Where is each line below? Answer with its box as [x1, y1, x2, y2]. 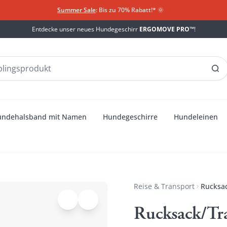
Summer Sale [57, 6, 96, 14]
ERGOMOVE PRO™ [139, 24, 194, 33]
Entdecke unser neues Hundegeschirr [31, 24, 139, 33]
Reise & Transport [134, 181, 195, 191]
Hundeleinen [174, 111, 218, 122]
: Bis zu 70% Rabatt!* [96, 6, 156, 14]
